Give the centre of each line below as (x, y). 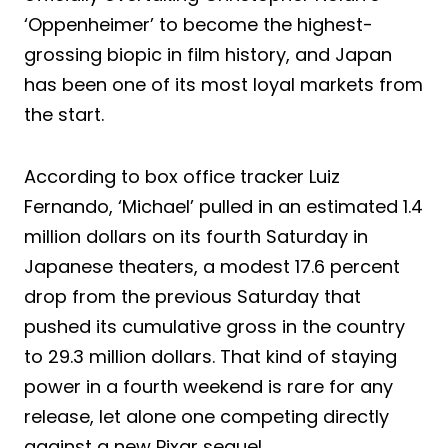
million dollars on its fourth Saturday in (196, 236)
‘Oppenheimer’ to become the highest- (198, 24)
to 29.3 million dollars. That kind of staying (210, 356)
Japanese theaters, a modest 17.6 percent (212, 266)
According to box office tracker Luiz (182, 176)
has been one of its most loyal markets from (223, 84)
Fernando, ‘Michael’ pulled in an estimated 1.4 (223, 206)
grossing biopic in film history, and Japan (208, 54)
